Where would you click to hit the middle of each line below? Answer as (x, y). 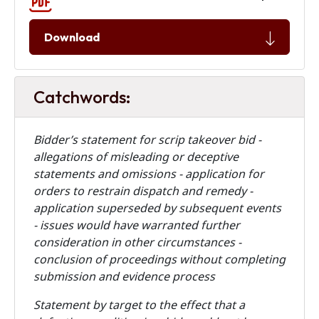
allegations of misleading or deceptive (136, 157)
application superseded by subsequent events (157, 208)
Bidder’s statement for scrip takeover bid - (147, 140)
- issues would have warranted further (137, 225)
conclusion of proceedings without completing (159, 260)
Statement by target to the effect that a (139, 305)
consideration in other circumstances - (137, 242)
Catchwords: (82, 97)
